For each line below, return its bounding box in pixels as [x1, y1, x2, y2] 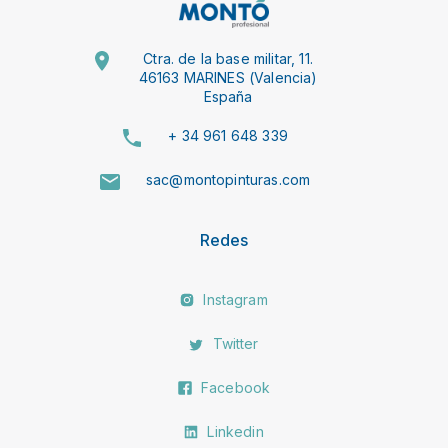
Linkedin [203, 423, 264, 441]
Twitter [208, 335, 259, 353]
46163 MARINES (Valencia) [138, 69, 318, 87]
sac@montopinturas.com [145, 171, 311, 189]
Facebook [196, 379, 271, 397]
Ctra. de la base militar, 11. [143, 50, 313, 68]
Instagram [199, 291, 268, 309]
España [203, 88, 253, 106]
